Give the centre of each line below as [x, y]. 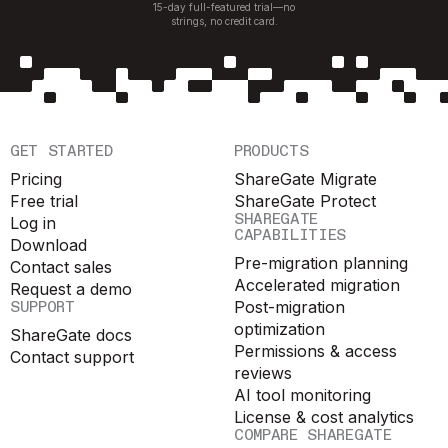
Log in [33, 222]
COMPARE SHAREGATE [313, 435]
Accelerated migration [317, 284]
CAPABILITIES [290, 235]
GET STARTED [61, 151]
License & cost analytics [324, 416]
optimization [279, 328]
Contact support [72, 356]
